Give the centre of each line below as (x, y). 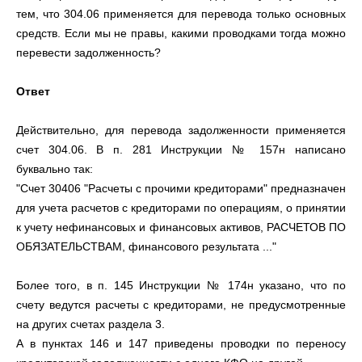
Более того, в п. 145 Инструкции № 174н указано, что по (181, 285)
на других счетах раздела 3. (92, 324)
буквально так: (56, 169)
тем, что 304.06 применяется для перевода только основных (181, 14)
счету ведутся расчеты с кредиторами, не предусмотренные (181, 305)
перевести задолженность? (90, 53)
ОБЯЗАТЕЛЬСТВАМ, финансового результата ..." (148, 246)
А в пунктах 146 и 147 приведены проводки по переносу (181, 343)
